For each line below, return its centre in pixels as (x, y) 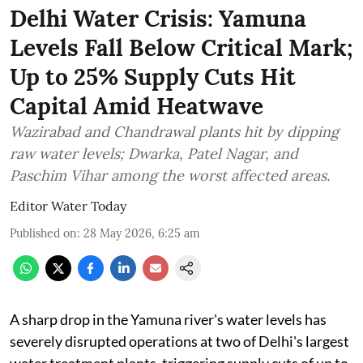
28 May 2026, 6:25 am (142, 233)
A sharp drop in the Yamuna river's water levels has (168, 319)
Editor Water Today (68, 206)
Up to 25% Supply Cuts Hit (153, 77)
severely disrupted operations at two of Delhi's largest (179, 341)
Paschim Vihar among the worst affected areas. (170, 175)
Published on (43, 233)
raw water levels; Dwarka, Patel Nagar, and (154, 154)
